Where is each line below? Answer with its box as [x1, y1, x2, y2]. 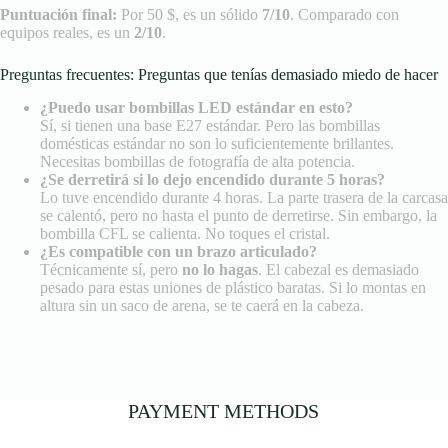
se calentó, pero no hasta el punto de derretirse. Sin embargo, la [40, 206, 437, 224]
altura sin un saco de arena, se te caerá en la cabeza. [40, 296, 364, 314]
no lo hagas [182, 260, 258, 278]
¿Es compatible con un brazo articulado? [40, 242, 317, 260]
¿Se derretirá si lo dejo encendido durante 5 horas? [40, 170, 385, 188]
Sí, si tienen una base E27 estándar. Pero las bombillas [40, 116, 380, 134]
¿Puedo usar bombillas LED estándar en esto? [40, 98, 353, 116]
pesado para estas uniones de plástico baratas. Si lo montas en [40, 278, 426, 296]
